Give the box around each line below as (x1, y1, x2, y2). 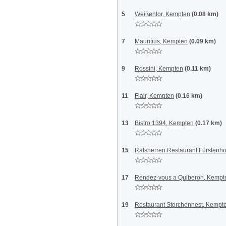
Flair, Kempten (135, 92, 174, 99)
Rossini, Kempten (135, 65, 183, 72)
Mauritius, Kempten (135, 38, 188, 45)
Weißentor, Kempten (135, 11, 190, 18)
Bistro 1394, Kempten (135, 120, 194, 127)
